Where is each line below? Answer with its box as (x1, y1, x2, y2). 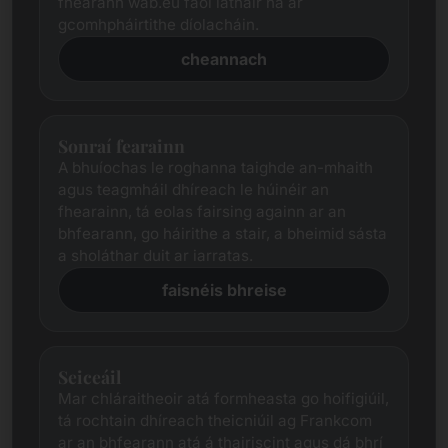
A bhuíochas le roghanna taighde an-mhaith (58, 158, 373, 177)
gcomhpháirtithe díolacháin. (58, 15, 259, 34)
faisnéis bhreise (161, 280, 287, 300)
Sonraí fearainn (58, 134, 185, 157)
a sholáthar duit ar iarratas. (58, 246, 253, 265)
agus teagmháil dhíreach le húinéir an (58, 180, 329, 199)
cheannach (181, 49, 267, 69)
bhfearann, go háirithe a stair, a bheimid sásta (58, 224, 387, 243)
